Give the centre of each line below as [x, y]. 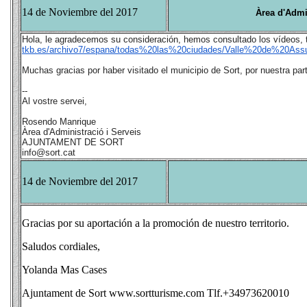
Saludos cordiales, [61, 246]
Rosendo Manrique [59, 122]
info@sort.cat [49, 152]
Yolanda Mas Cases [64, 270]
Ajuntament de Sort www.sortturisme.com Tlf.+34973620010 [156, 293]
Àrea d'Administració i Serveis [82, 132]
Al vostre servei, [54, 101]
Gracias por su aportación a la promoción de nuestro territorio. [156, 223]
